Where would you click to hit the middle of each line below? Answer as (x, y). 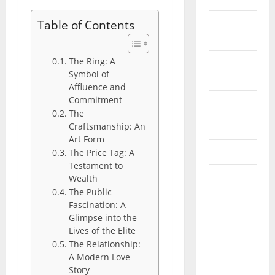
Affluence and (97, 87)
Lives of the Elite (102, 231)
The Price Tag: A (101, 153)
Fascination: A (97, 205)
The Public (90, 192)
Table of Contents (86, 25)
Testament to (95, 166)
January (228, 176)
